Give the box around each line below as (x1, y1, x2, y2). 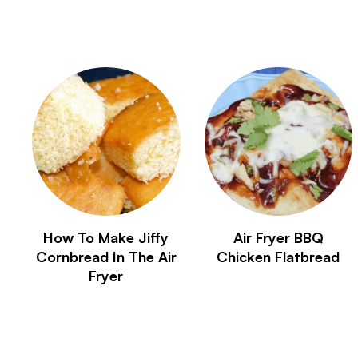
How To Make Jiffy (43, 228, 169, 246)
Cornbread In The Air (35, 247, 177, 265)
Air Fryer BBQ (233, 228, 324, 246)
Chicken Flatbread (217, 247, 340, 265)
